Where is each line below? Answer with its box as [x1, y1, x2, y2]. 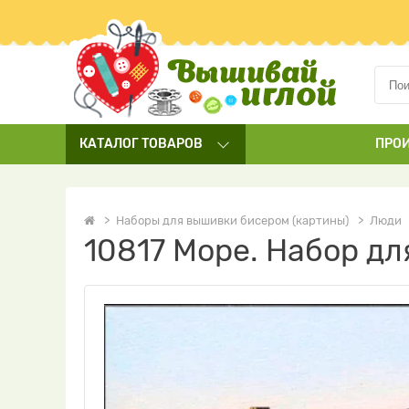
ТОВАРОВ [139, 136, 203, 152]
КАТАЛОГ [79, 136, 139, 152]
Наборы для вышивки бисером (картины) [116, 214, 349, 227]
